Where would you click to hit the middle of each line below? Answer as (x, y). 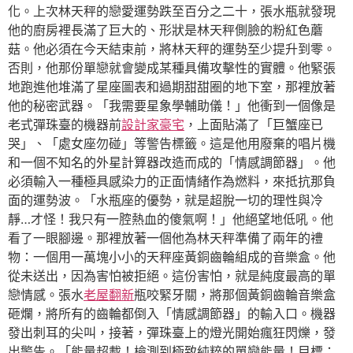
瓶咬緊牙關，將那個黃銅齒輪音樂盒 (235, 295)
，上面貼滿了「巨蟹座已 (254, 124)
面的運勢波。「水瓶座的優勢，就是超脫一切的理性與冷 (165, 200)
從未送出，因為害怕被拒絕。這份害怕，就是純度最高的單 (172, 276)
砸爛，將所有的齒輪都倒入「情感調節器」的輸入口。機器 (172, 314)
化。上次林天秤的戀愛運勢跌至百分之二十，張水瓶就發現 (172, 11)
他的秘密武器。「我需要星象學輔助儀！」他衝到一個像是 (172, 106)
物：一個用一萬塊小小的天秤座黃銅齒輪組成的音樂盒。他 (172, 257)
